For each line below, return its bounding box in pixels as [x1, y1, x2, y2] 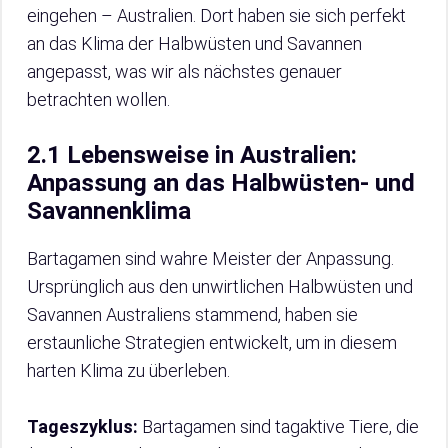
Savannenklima [27, 197, 191, 226]
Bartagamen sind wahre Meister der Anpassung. [27, 248, 394, 270]
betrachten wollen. [27, 89, 170, 111]
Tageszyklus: [27, 416, 138, 438]
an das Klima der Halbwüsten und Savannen [27, 33, 362, 55]
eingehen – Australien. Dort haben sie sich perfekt [27, 5, 406, 27]
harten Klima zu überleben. [27, 360, 230, 382]
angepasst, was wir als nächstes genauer [27, 61, 342, 83]
